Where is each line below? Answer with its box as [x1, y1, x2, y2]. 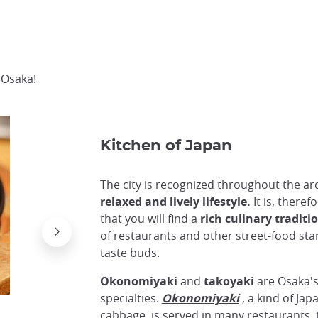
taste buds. [99, 245, 160, 261]
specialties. [99, 290, 162, 307]
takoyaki [203, 273, 254, 290]
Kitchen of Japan [99, 138, 232, 154]
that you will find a [99, 211, 200, 227]
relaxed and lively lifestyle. [99, 194, 251, 210]
